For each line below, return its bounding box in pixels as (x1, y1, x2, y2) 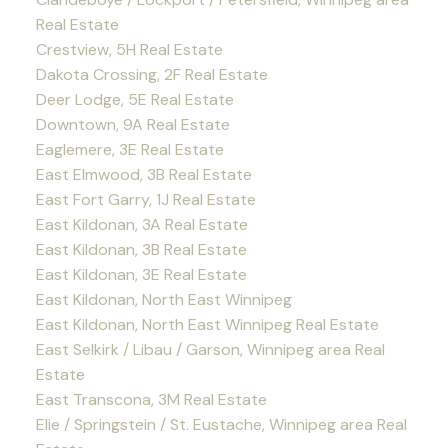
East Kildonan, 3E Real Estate (35, 264, 247, 286)
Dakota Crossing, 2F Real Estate (35, 64, 268, 86)
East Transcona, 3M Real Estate (35, 389, 267, 411)
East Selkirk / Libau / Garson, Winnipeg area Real (35, 339, 385, 361)
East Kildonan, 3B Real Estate (35, 239, 247, 261)
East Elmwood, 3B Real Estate (35, 164, 252, 186)
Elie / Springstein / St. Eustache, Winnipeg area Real (35, 414, 407, 436)
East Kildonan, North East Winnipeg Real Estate (35, 314, 379, 336)
